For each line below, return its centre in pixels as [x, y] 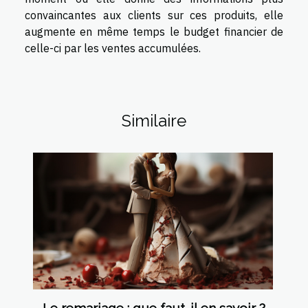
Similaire [154, 120]
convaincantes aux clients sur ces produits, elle [154, 15]
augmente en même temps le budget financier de [154, 31]
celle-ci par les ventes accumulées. [113, 48]
